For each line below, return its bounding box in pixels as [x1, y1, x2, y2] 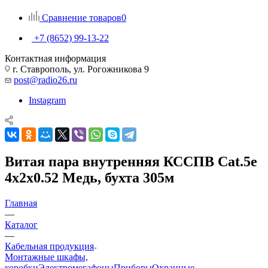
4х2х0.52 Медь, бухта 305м [5, 169, 174, 185]
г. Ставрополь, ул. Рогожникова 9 [10, 63, 149, 74]
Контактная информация [5, 53, 106, 63]
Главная [5, 197, 37, 208]
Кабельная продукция [5, 240, 94, 251]
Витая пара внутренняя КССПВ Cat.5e [5, 153, 257, 169]
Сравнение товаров [42, 12, 121, 23]
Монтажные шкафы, [5, 251, 88, 262]
